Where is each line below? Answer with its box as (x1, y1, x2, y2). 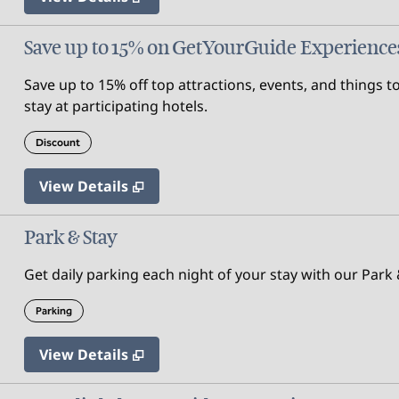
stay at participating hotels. (23, 96, 208, 116)
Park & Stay (23, 225, 118, 249)
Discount (35, 136, 80, 149)
